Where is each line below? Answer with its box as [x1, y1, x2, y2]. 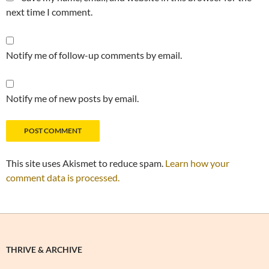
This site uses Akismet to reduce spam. [6, 157, 165, 169]
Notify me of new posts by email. [6, 92, 139, 104]
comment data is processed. [6, 172, 119, 183]
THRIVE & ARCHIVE [6, 244, 82, 255]
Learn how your [165, 157, 229, 169]
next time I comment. [6, 6, 92, 17]
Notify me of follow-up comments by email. [6, 49, 182, 61]
